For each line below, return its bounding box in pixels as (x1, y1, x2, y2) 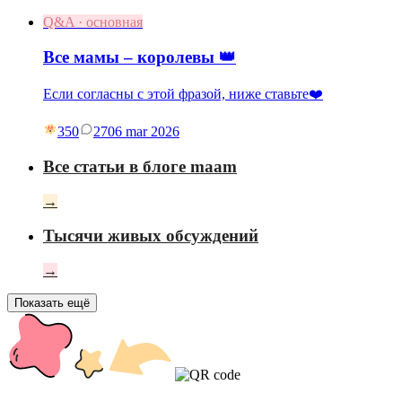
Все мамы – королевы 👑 (43, 47, 236, 66)
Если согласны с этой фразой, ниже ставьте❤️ (43, 86, 323, 102)
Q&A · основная (43, 13, 143, 30)
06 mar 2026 (108, 124, 179, 140)
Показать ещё (14, 296, 90, 310)
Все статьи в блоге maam (43, 156, 237, 176)
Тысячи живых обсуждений (43, 226, 258, 246)
